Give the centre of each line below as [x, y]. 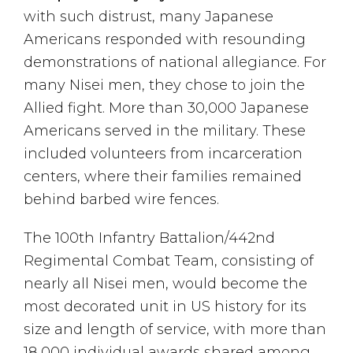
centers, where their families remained [163, 177]
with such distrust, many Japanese [149, 17]
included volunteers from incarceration [163, 154]
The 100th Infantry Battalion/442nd [149, 238]
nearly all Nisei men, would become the [165, 284]
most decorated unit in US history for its [165, 307]
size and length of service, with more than [175, 330]
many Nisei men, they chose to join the [164, 85]
